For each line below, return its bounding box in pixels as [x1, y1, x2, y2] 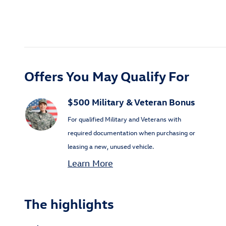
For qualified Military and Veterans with [68, 114, 181, 123]
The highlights [24, 194, 114, 212]
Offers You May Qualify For [24, 67, 189, 84]
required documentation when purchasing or [68, 128, 195, 137]
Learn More [68, 157, 113, 168]
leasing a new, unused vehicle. [68, 141, 154, 150]
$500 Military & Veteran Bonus [68, 95, 195, 107]
